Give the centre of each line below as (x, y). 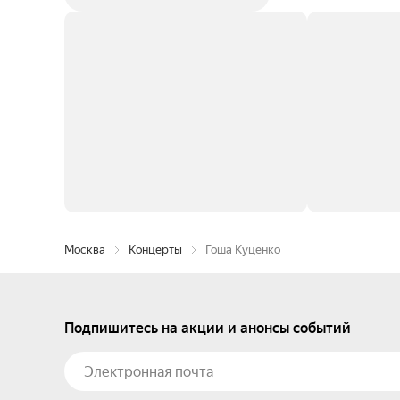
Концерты (155, 250)
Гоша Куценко (243, 250)
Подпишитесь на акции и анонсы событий (208, 328)
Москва (85, 250)
